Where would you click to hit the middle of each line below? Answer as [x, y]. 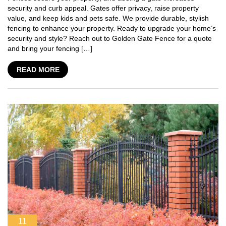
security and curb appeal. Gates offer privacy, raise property [103, 8]
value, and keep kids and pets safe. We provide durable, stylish [108, 18]
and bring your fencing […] [50, 48]
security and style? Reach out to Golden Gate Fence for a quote [110, 38]
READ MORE [38, 69]
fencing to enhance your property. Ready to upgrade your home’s [112, 28]
